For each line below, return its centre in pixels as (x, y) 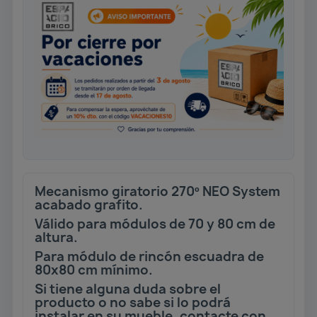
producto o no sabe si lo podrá (133, 302)
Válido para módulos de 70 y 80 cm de (155, 224)
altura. (56, 237)
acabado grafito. (89, 204)
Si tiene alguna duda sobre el (128, 289)
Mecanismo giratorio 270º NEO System (157, 191)
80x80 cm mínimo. (94, 270)
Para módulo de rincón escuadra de (149, 256)
